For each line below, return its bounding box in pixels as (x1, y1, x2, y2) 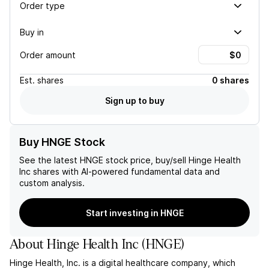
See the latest (19, 155, 80, 165)
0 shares (212, 75, 249, 85)
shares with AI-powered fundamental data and (31, 166, 220, 177)
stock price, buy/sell (103, 155, 186, 165)
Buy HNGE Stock (19, 136, 105, 148)
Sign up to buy (104, 95, 165, 106)
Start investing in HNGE (85, 207, 184, 218)
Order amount (20, 49, 76, 60)
